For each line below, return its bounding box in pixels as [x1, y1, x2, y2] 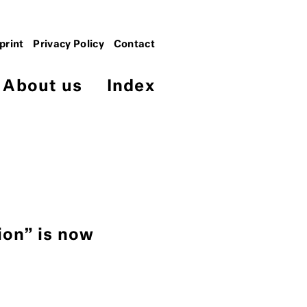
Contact [113, 39, 155, 49]
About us [3, 79, 83, 95]
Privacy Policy [33, 39, 105, 49]
